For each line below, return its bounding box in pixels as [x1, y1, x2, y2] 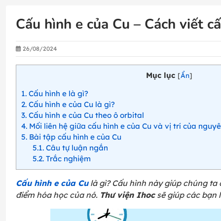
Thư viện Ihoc [100, 190, 155, 200]
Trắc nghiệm [43, 154, 91, 164]
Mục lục [146, 71, 175, 80]
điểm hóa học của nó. [16, 190, 100, 200]
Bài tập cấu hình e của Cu [27, 132, 121, 142]
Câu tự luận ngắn [43, 143, 108, 153]
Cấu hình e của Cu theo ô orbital [27, 110, 144, 120]
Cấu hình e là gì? [27, 89, 90, 99]
